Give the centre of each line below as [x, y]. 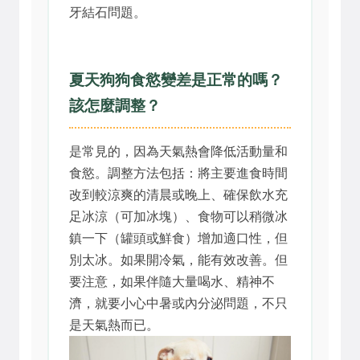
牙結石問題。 [108, 12]
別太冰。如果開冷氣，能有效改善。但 [178, 260]
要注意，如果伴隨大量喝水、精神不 [172, 281]
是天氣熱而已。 [114, 325]
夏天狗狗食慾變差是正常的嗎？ [176, 80]
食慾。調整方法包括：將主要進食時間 [178, 173]
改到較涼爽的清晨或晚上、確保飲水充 [178, 194]
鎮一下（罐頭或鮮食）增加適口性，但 [178, 238]
